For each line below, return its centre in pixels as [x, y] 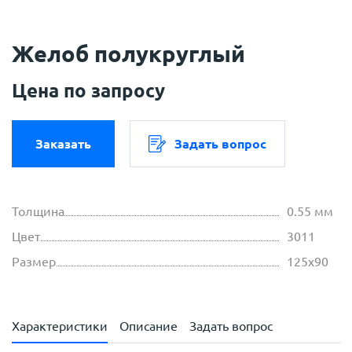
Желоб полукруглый [128, 54]
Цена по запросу [88, 91]
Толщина [38, 212]
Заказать [63, 144]
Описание [148, 326]
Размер [34, 262]
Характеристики [60, 326]
